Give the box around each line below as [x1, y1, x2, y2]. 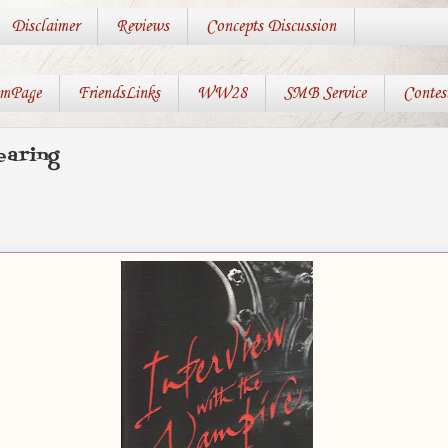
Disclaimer [10, 17, 79, 37]
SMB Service [283, 84, 366, 104]
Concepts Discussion [205, 17, 336, 37]
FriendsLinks [77, 84, 160, 104]
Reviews [115, 17, 169, 37]
